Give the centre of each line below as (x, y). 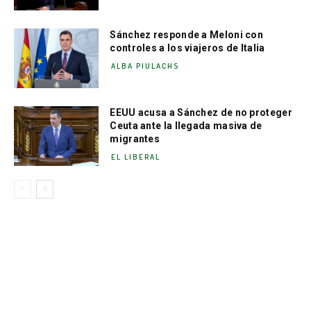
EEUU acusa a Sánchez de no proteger (201, 113)
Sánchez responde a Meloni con (187, 35)
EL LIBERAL (136, 157)
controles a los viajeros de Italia (187, 48)
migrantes (135, 139)
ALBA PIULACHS (145, 66)
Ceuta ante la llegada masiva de (186, 126)
